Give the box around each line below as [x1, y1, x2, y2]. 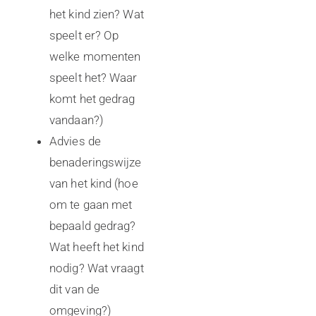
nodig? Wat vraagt [49, 261, 144, 275]
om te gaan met [49, 197, 133, 212]
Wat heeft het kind [49, 240, 144, 254]
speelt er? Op [49, 28, 119, 42]
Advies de [49, 134, 101, 148]
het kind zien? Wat [49, 7, 144, 21]
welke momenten [49, 49, 141, 63]
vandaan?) [49, 113, 104, 127]
